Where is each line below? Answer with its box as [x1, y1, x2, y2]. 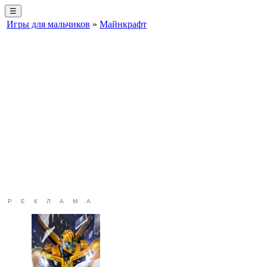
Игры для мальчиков [7, 19, 90, 29]
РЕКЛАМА [8, 198, 100, 204]
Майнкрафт [100, 19, 147, 29]
